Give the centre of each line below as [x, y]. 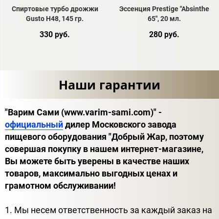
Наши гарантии [109, 85]
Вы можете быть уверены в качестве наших [97, 161]
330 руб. [55, 35]
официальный [34, 125]
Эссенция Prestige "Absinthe [164, 9]
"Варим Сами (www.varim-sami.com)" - [83, 112]
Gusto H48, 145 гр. [55, 19]
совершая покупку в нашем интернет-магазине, [104, 149]
